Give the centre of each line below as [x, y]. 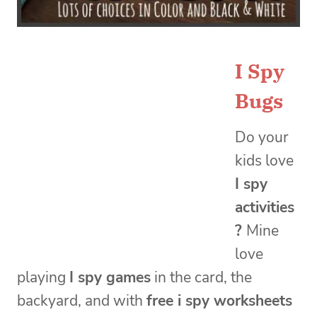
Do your [262, 138]
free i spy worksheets [219, 301]
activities [265, 208]
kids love [264, 161]
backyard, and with [82, 301]
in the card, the [201, 278]
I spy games [110, 278]
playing [43, 278]
